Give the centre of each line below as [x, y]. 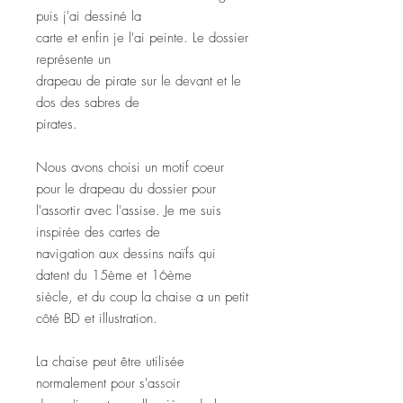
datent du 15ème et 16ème [114, 275]
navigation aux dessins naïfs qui [126, 253]
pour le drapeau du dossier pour [126, 188]
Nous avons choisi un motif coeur [130, 167]
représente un [73, 59]
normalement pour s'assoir [108, 383]
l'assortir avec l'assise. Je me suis [129, 210]
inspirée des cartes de [98, 232]
